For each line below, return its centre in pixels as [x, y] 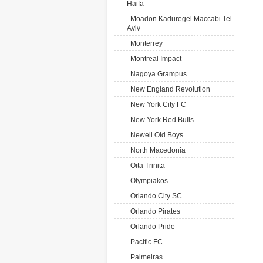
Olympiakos [147, 181]
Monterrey [145, 43]
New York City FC [156, 104]
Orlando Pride [151, 227]
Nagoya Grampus [157, 74]
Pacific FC [145, 242]
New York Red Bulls [160, 120]
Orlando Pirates [154, 211]
